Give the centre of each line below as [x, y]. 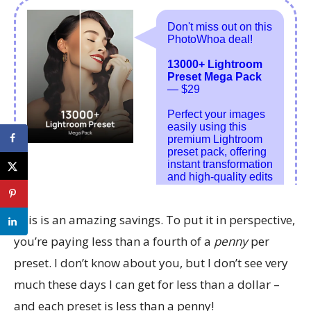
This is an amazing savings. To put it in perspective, [154, 220]
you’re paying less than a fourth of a [114, 241]
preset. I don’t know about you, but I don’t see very [151, 263]
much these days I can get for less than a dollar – [147, 284]
